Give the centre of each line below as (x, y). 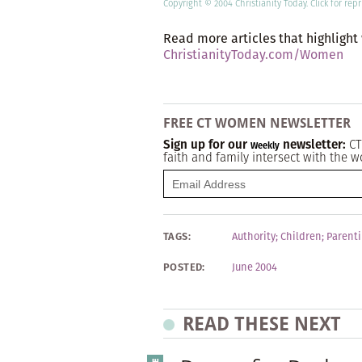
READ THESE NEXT (262, 324)
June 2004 (255, 267)
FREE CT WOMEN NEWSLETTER (257, 123)
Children (301, 236)
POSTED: (184, 267)
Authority (254, 236)
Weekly (265, 145)
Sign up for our (207, 144)
